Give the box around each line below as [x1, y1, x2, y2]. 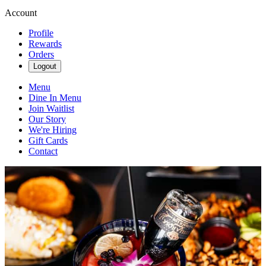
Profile [28, 28, 53, 38]
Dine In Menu [28, 93, 81, 103]
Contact [28, 146, 58, 156]
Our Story [28, 114, 66, 124]
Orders [28, 49, 54, 59]
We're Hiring [28, 125, 77, 135]
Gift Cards [28, 135, 68, 145]
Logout [33, 62, 56, 71]
